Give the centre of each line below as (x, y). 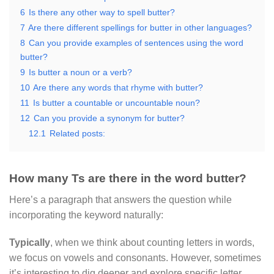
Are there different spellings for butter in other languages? (140, 28)
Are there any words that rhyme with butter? (118, 87)
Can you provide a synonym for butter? (109, 118)
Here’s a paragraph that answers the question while (120, 199)
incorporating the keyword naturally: (86, 215)
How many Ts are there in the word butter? (128, 178)
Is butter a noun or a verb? (80, 72)
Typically (30, 243)
